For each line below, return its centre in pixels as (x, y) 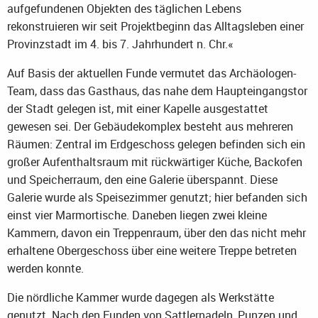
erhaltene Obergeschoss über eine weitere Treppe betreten (152, 251)
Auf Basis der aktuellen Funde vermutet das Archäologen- (152, 73)
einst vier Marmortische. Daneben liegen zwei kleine (137, 215)
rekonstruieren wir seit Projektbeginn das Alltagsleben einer (155, 27)
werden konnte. (45, 269)
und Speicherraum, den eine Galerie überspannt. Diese (142, 180)
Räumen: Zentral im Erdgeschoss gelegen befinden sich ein (156, 144)
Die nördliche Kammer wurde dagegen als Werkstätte (141, 298)
